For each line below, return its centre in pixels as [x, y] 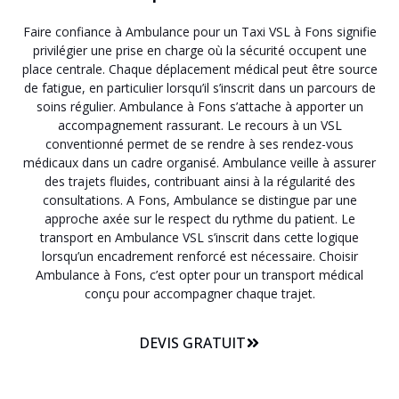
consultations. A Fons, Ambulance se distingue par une [199, 200]
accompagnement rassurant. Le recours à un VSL [199, 126]
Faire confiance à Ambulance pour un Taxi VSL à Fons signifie [199, 32]
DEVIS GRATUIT [192, 342]
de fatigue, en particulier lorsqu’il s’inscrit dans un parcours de [199, 88]
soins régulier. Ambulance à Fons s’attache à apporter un [199, 107]
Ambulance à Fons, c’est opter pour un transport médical [199, 275]
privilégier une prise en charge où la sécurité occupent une [199, 51]
